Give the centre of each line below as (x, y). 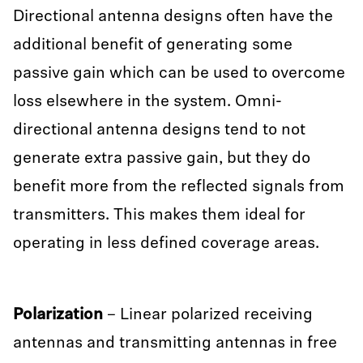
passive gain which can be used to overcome (179, 74)
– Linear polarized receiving (208, 315)
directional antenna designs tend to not (159, 130)
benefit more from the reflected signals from (179, 187)
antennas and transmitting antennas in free (175, 344)
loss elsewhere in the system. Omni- (147, 102)
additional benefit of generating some (153, 45)
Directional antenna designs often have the (173, 17)
